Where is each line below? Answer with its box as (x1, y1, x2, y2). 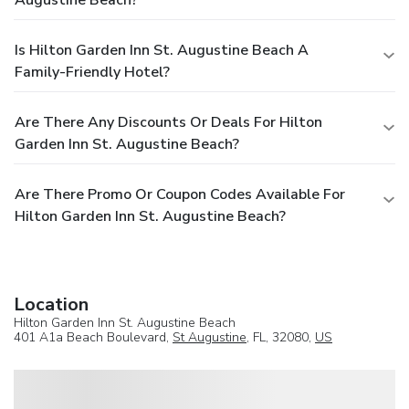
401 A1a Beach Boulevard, (14, 328, 173, 346)
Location (14, 291, 89, 317)
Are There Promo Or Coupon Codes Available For (15, 184, 345, 204)
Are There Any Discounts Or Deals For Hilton (15, 111, 322, 132)
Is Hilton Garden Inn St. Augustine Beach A (15, 39, 309, 60)
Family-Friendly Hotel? (15, 61, 170, 82)
